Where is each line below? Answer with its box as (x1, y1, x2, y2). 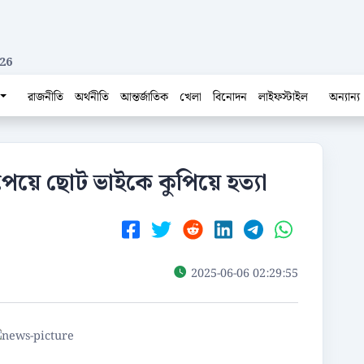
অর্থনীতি (75, 88, 110, 106)
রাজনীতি (28, 88, 64, 106)
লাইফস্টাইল (258, 88, 309, 106)
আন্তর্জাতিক (120, 88, 169, 106)
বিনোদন (213, 88, 248, 106)
